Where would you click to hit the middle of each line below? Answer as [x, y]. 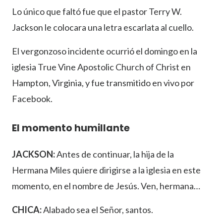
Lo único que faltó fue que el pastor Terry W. [97, 12]
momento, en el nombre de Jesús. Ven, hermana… [106, 186]
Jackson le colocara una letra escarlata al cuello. [103, 28]
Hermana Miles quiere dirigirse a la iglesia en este [106, 170]
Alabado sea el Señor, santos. [97, 210]
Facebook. [32, 99]
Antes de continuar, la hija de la [114, 154]
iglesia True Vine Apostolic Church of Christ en [101, 67]
